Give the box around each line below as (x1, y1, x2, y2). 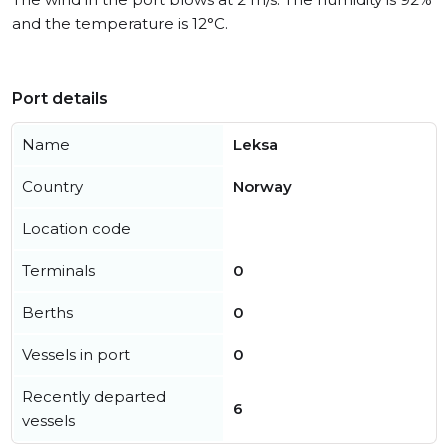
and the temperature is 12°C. (12, 14, 228, 33)
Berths (22, 303, 73, 322)
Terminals (22, 261, 95, 280)
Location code (22, 219, 131, 238)
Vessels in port (22, 345, 130, 364)
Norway (233, 177, 292, 196)
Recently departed (22, 387, 166, 406)
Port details (12, 89, 108, 108)
